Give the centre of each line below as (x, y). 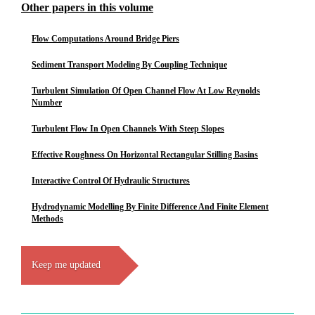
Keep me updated (66, 265)
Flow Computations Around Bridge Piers (105, 39)
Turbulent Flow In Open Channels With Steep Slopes (128, 129)
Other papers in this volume (87, 7)
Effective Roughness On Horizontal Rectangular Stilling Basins (145, 155)
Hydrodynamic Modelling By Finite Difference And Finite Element (150, 207)
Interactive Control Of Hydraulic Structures (111, 181)
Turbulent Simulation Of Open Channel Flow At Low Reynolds (146, 91)
